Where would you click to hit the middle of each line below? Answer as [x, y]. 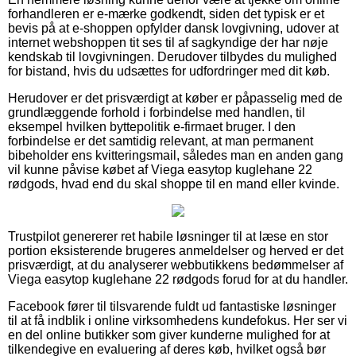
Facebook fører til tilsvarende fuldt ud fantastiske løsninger [172, 306]
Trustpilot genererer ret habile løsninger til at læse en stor [168, 236]
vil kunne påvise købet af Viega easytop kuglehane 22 [160, 169]
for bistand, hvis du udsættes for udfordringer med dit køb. [169, 71]
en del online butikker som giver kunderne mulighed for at [169, 335]
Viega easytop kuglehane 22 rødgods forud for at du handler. [178, 279]
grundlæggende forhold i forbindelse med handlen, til [157, 112]
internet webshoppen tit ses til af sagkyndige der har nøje [168, 42]
